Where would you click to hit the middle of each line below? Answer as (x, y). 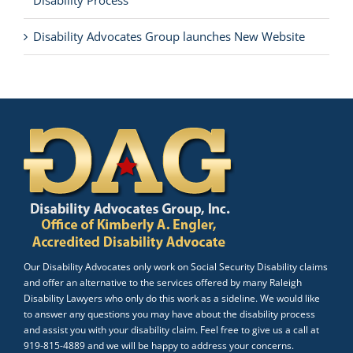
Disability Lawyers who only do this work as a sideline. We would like (172, 299)
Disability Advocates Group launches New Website (169, 37)
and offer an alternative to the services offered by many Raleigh (163, 283)
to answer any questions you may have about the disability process (169, 314)
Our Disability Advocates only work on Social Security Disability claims (176, 267)
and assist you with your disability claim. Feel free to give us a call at (171, 330)
